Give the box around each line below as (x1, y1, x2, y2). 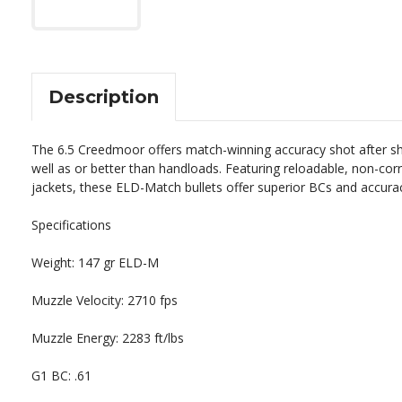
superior (254, 178, 305, 196)
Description (48, 85, 159, 108)
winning (227, 140, 271, 158)
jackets (31, 178, 73, 196)
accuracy (271, 140, 326, 158)
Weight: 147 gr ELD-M (31, 253, 159, 271)
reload (280, 159, 320, 177)
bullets (181, 178, 223, 196)
